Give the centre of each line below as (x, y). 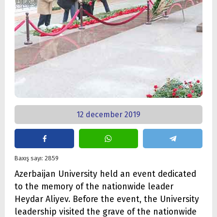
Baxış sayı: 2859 (37, 158)
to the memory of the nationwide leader (94, 186)
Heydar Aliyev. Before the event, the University (107, 199)
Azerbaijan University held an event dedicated (105, 174)
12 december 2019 (108, 115)
